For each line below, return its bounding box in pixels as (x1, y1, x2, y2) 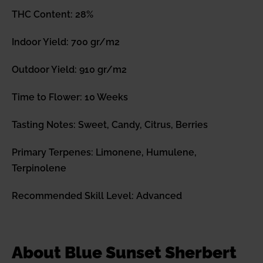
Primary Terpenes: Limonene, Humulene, (12, 147, 197, 159)
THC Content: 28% (12, 9, 93, 21)
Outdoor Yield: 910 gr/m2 (12, 64, 127, 76)
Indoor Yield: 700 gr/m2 (12, 36, 120, 48)
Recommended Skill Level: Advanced (12, 190, 182, 202)
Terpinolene (12, 163, 66, 174)
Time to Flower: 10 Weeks (12, 92, 128, 103)
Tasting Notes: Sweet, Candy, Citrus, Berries (12, 119, 208, 131)
